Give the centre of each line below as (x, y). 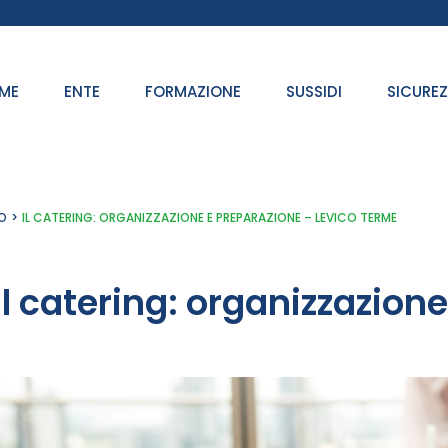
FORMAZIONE (193, 91)
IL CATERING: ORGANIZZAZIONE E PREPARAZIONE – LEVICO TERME (210, 217)
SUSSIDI (314, 91)
